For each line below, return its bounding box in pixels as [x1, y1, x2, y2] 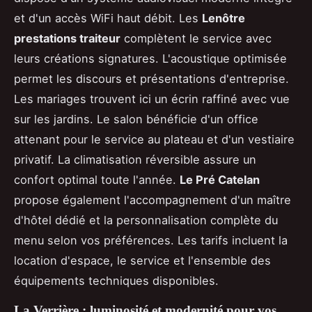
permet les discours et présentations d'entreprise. [14, 71, 289, 86]
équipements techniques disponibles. [14, 273, 219, 288]
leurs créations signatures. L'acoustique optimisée [14, 51, 287, 65]
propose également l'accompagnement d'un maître [14, 192, 291, 207]
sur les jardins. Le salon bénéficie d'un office [14, 111, 258, 126]
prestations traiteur [14, 31, 120, 45]
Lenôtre [202, 10, 245, 25]
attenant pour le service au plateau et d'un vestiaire [14, 132, 295, 146]
